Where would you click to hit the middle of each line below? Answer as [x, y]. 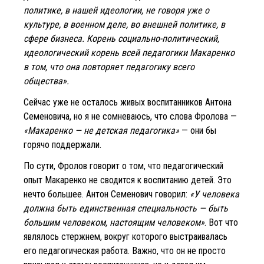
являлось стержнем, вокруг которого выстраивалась [126, 236]
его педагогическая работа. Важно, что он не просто [125, 250]
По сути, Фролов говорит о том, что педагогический [123, 166]
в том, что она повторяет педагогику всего [109, 67]
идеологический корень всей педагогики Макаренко [129, 52]
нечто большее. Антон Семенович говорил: [107, 194]
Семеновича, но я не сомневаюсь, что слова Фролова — [130, 116]
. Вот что [221, 222]
